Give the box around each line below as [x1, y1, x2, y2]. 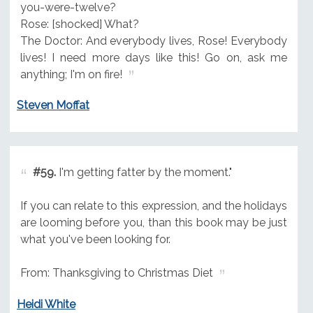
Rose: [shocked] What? [20, 17, 139, 31]
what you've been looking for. [20, 233, 170, 247]
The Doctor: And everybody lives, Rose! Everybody [20, 34, 287, 48]
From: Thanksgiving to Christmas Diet [20, 266, 213, 280]
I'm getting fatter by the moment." [55, 166, 232, 180]
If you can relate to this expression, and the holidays [20, 199, 287, 213]
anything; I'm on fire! [20, 67, 122, 81]
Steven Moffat [16, 99, 89, 112]
